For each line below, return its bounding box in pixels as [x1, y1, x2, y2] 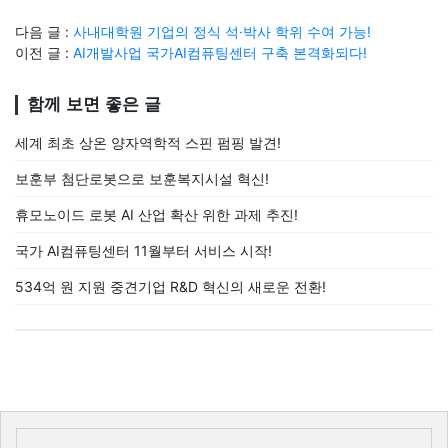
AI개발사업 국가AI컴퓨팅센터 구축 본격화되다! [73, 44, 367, 61]
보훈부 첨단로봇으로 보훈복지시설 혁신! [15, 170, 269, 187]
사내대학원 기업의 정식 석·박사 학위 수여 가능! [73, 23, 371, 40]
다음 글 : [15, 23, 73, 40]
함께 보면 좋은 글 [27, 95, 161, 114]
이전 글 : [15, 44, 73, 61]
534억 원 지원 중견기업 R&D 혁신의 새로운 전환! [15, 278, 326, 295]
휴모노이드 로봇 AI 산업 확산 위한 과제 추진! [15, 206, 298, 223]
